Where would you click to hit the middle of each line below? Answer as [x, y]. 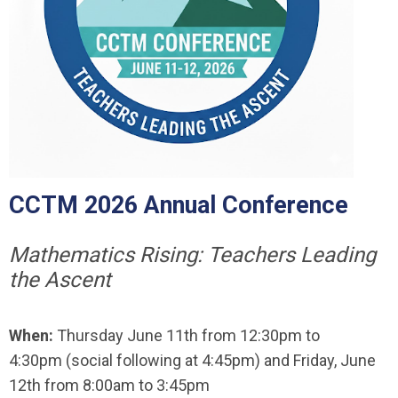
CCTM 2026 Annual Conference [179, 205]
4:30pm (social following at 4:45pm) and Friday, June [192, 360]
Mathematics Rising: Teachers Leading [192, 255]
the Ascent [60, 280]
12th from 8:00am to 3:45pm [109, 385]
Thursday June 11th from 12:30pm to [187, 335]
